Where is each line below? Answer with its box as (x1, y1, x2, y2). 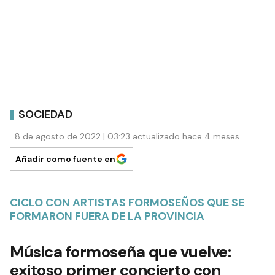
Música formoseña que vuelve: (10, 241, 231, 262)
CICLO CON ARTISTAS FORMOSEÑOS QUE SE (10, 195, 244, 210)
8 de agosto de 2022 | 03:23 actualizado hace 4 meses (15, 130, 239, 142)
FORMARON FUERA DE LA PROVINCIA (10, 208, 204, 223)
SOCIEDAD (18, 107, 72, 122)
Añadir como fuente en (15, 153, 115, 165)
